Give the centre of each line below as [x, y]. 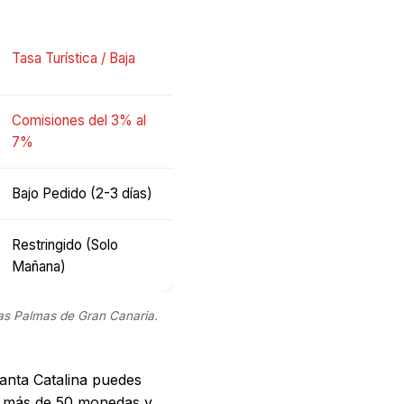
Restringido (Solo [65, 244]
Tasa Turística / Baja [73, 58]
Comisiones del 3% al [79, 120]
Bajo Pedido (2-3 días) [82, 193]
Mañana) [39, 266]
